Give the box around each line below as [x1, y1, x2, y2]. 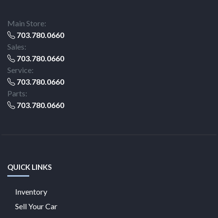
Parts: [7, 89, 27, 98]
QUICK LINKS [7, 163, 52, 171]
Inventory [15, 186, 47, 196]
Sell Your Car [15, 201, 57, 211]
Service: [7, 65, 34, 74]
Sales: [7, 42, 26, 51]
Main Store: [7, 18, 46, 28]
